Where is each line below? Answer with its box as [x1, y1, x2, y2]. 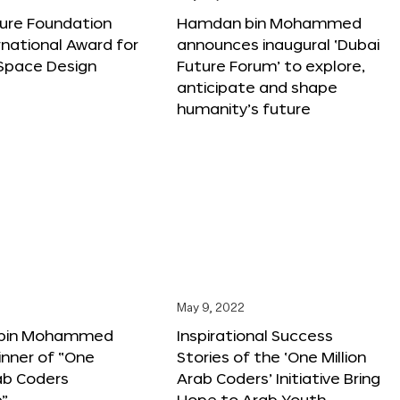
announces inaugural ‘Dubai [177, 35, 379, 53]
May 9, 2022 [177, 302, 245, 314]
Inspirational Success [177, 326, 333, 344]
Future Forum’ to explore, [177, 56, 365, 74]
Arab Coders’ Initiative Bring [177, 369, 380, 387]
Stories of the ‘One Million [177, 347, 366, 365]
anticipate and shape [177, 78, 337, 96]
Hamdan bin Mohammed [177, 13, 362, 31]
